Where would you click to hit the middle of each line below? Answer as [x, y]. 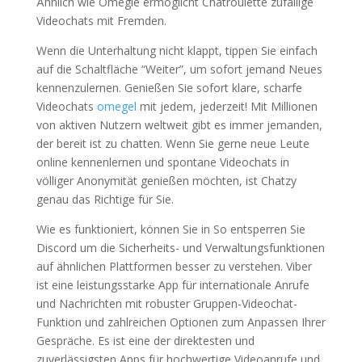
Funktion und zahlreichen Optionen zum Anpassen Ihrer [181, 322]
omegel [116, 106]
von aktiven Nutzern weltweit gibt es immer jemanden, [179, 125]
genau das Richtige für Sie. [105, 199]
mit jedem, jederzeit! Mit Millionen [227, 106]
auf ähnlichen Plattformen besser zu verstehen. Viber [174, 266]
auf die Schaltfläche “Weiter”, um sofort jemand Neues [179, 69]
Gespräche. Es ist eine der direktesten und [145, 341]
